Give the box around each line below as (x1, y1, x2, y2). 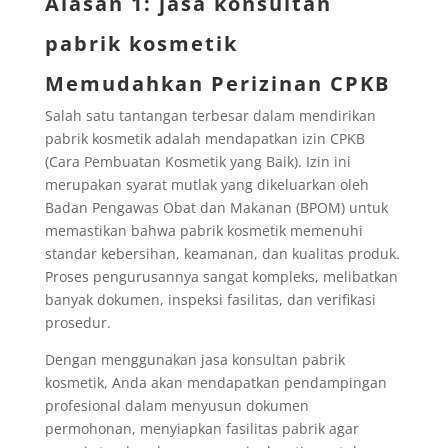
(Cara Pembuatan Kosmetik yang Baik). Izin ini (44, 151, 351, 171)
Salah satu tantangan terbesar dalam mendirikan (44, 105, 376, 125)
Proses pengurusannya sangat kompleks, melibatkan (44, 266, 398, 286)
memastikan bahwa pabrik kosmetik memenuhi (44, 220, 363, 240)
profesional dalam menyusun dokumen (44, 395, 309, 415)
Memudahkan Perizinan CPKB (44, 69, 390, 97)
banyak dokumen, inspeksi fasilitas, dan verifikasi (44, 289, 376, 309)
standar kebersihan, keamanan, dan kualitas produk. (44, 243, 400, 263)
